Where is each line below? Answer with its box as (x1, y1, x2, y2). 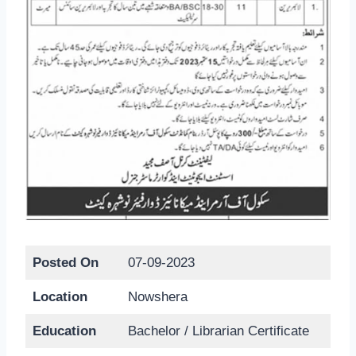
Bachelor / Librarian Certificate (127, 323, 309, 339)
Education (32, 323, 96, 339)
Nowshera (127, 288, 188, 304)
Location (32, 288, 87, 304)
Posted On (32, 254, 99, 270)
